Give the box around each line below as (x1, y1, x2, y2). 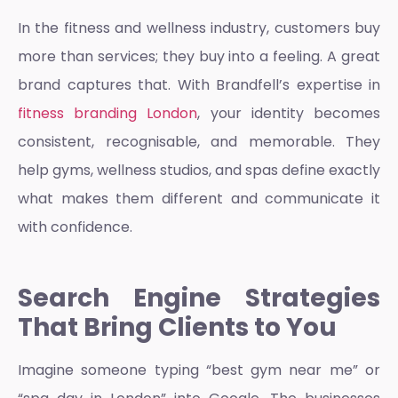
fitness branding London (18, 103, 198, 124)
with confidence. (18, 217, 132, 238)
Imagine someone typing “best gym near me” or (18, 359, 380, 380)
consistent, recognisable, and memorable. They (18, 131, 380, 153)
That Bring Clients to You (18, 309, 337, 345)
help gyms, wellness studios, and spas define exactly (18, 160, 380, 181)
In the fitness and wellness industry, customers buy (18, 18, 380, 39)
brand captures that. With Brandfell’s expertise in (18, 75, 380, 96)
